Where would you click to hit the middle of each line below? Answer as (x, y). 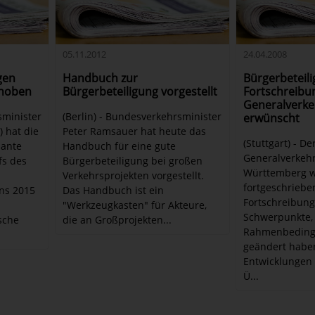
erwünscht (271, 118)
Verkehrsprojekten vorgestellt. (134, 175)
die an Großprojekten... (117, 219)
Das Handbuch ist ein (114, 190)
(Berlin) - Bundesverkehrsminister (142, 116)
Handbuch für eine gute (120, 146)
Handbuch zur (101, 78)
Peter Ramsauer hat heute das (135, 131)
